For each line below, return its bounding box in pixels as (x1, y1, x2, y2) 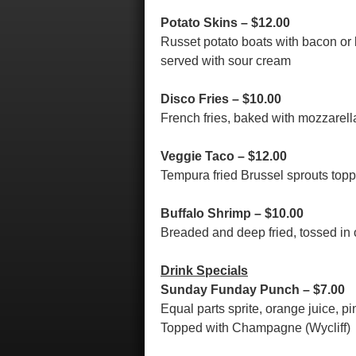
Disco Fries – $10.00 (161, 92, 281, 106)
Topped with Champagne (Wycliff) (161, 321, 350, 335)
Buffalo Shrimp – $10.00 (161, 207, 304, 220)
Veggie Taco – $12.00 (161, 149, 287, 163)
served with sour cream (161, 54, 291, 68)
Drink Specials (161, 264, 248, 277)
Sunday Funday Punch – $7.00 (161, 283, 345, 296)
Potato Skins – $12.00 (161, 16, 290, 29)
